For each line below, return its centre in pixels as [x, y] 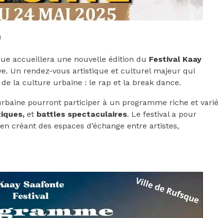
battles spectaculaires [81, 114]
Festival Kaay [175, 59]
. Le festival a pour [162, 114]
